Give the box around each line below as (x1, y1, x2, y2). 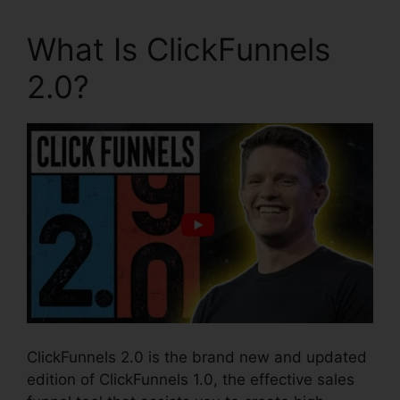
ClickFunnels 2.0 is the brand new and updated (27, 347, 367, 366)
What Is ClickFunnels (27, 29, 330, 68)
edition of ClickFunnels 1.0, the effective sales (27, 370, 354, 388)
